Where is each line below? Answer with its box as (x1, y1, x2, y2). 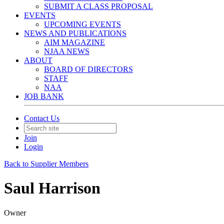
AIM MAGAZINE (44, 38, 105, 46)
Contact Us (24, 114, 59, 122)
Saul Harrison (4, 179, 100, 197)
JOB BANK (24, 92, 64, 100)
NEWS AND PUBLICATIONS (24, 29, 126, 37)
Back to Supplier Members (4, 159, 88, 168)
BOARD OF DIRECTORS (44, 65, 133, 73)
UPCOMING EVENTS (44, 20, 121, 28)
